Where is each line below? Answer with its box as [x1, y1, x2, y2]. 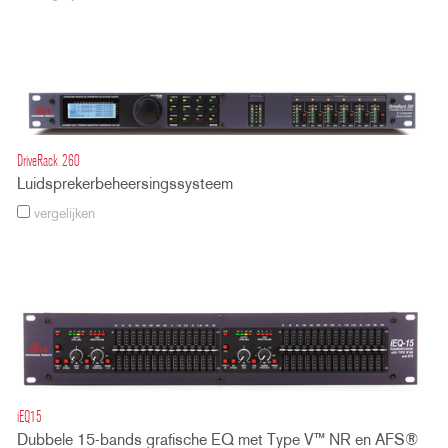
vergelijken [30, 206, 95, 222]
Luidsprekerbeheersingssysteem [17, 176, 233, 193]
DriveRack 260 [17, 153, 80, 170]
